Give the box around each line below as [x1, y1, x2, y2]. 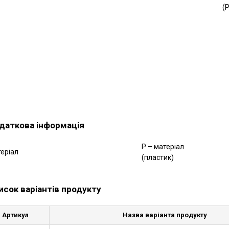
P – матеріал [141, 142, 184, 151]
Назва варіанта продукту [123, 211, 208, 219]
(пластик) [141, 153, 174, 162]
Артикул [2, 211, 29, 219]
